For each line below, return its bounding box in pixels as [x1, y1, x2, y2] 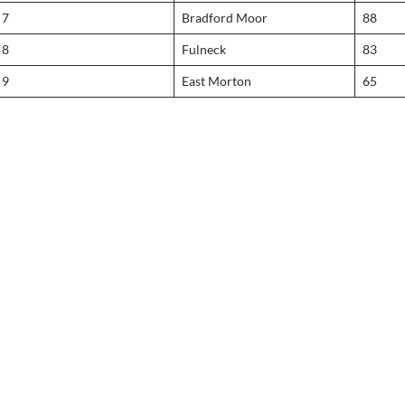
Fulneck [182, 42, 226, 57]
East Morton [182, 73, 251, 89]
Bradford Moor [182, 10, 268, 25]
